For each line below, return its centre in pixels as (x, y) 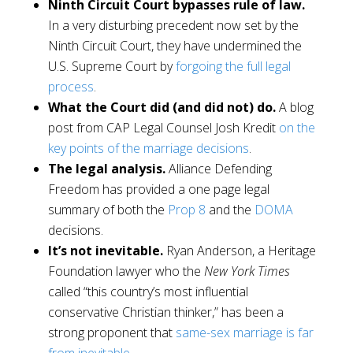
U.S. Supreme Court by (110, 67)
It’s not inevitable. (105, 251)
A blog (296, 108)
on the (297, 128)
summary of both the (106, 210)
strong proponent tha (108, 333)
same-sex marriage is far (244, 333)
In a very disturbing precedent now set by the (173, 26)
